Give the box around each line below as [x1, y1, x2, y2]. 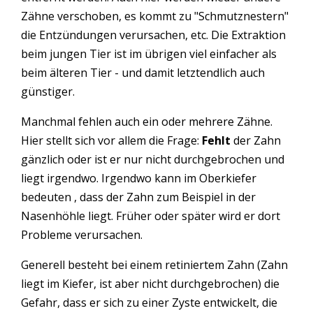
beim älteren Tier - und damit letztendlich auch [21, 64, 265, 80]
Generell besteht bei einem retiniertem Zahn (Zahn [21, 256, 288, 272]
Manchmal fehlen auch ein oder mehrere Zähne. [21, 113, 272, 129]
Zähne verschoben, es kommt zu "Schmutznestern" [21, 8, 289, 24]
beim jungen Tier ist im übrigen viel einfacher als [21, 45, 277, 61]
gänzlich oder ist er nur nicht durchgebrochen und [21, 151, 284, 167]
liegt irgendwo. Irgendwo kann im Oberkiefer [21, 170, 256, 186]
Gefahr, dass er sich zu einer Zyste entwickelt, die [21, 294, 277, 310]
